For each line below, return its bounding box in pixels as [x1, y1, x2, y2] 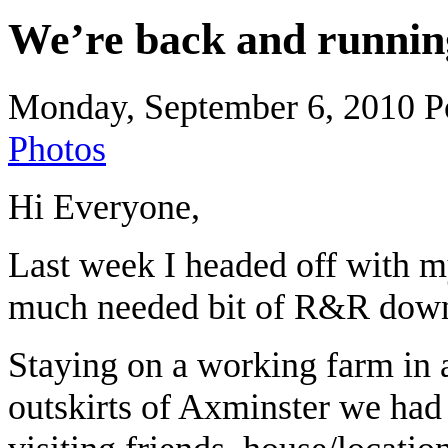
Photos [8, 128, 106, 169]
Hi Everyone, [8, 186, 200, 227]
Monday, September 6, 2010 [8, 86, 424, 127]
